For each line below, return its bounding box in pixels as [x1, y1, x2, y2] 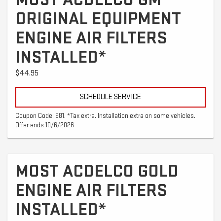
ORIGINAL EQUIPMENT [15, 8, 181, 30]
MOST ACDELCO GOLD [15, 160, 179, 182]
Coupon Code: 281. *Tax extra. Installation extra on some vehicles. [15, 111, 195, 120]
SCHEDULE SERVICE [80, 92, 141, 102]
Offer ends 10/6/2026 [15, 121, 74, 129]
